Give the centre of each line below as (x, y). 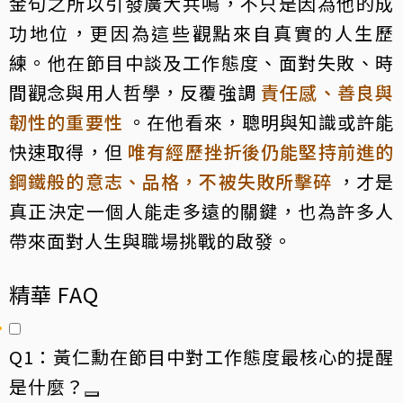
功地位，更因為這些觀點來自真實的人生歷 (201, 32)
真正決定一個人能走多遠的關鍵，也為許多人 (201, 210)
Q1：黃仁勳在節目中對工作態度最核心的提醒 (201, 356)
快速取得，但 (66, 151)
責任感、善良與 (328, 92)
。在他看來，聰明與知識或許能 (259, 121)
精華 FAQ (54, 294)
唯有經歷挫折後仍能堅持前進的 (261, 151)
